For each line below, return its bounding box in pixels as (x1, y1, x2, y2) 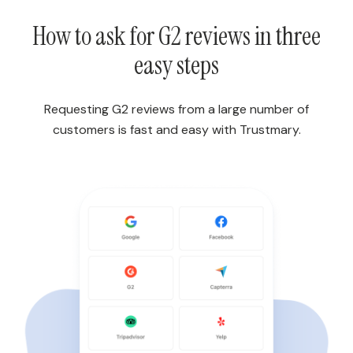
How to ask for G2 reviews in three (32, 20, 321, 53)
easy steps (134, 49, 219, 82)
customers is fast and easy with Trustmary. (52, 121, 301, 138)
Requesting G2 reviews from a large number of (44, 101, 309, 117)
